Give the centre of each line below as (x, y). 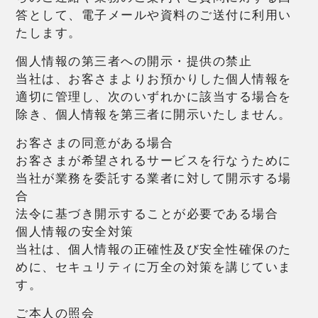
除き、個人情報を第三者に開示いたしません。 (154, 114)
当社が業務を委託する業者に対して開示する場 (154, 178)
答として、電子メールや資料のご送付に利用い (154, 15)
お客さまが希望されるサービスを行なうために (154, 160)
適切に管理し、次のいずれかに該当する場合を (154, 97)
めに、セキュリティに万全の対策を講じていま (154, 267)
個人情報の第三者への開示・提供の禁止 (134, 61)
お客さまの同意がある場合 (95, 143)
